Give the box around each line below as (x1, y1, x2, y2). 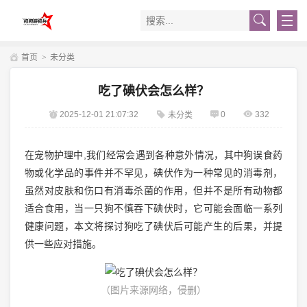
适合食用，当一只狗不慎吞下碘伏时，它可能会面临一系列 (24, 202, 283, 214)
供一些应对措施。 (24, 238, 101, 249)
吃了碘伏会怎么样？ (98, 84, 209, 98)
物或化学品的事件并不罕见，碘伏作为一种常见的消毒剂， (24, 167, 283, 178)
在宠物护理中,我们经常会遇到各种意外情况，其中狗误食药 (24, 149, 283, 160)
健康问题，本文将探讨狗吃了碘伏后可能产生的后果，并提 (24, 220, 283, 232)
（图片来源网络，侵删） (101, 284, 206, 296)
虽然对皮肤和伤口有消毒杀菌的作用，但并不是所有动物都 (24, 184, 283, 196)
